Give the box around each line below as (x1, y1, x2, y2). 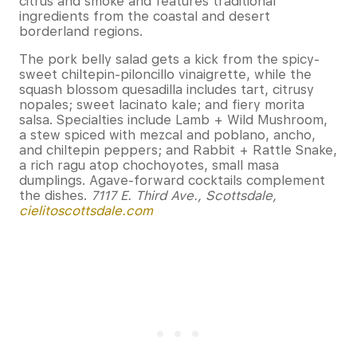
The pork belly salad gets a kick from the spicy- (19, 51, 320, 67)
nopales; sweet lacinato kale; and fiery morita (19, 96, 304, 112)
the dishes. (19, 187, 91, 203)
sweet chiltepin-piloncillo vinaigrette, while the (19, 66, 312, 82)
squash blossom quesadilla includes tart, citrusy (19, 81, 314, 97)
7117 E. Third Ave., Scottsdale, (91, 187, 277, 203)
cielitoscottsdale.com (19, 202, 153, 218)
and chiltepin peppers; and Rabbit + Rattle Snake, (19, 142, 337, 158)
